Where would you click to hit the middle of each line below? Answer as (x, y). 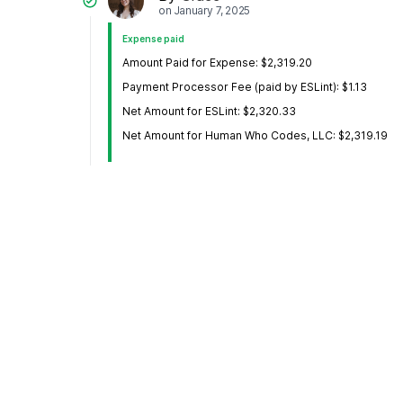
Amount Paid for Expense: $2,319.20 (217, 63)
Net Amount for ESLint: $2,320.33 (209, 112)
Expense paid (153, 39)
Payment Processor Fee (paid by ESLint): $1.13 (245, 87)
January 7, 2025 (211, 10)
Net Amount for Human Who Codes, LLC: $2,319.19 (255, 136)
